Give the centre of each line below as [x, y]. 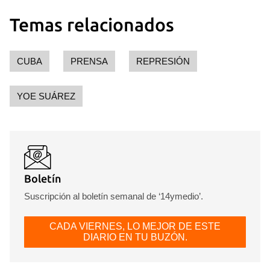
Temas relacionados [92, 25]
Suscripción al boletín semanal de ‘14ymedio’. [114, 196]
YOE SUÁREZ [46, 96]
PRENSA [89, 61]
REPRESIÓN [163, 61]
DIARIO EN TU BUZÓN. [135, 237]
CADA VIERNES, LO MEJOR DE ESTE [135, 227]
